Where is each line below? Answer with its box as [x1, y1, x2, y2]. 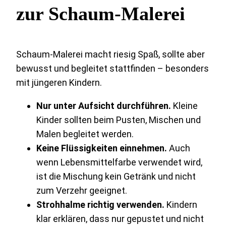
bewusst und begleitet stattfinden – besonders [16, 63, 209, 74]
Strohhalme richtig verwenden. [36, 199, 164, 210]
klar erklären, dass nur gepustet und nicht [36, 213, 204, 224]
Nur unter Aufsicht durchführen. [36, 100, 171, 111]
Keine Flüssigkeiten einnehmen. [36, 143, 167, 154]
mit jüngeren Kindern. [16, 77, 102, 88]
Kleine [171, 100, 198, 111]
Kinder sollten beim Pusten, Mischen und [36, 115, 201, 126]
